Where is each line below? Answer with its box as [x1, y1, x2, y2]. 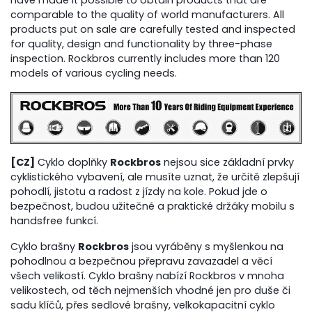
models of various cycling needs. [10, 65, 178, 80]
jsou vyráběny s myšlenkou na [129, 239, 284, 253]
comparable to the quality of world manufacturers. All [10, 7, 285, 22]
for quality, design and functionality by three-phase [10, 36, 273, 51]
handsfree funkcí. [10, 213, 99, 228]
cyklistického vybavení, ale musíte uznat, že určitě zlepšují [10, 169, 300, 184]
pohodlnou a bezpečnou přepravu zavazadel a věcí [10, 253, 273, 268]
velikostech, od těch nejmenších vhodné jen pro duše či [10, 283, 291, 297]
